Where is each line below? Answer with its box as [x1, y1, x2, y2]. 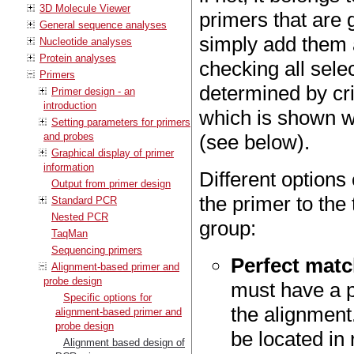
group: [199, 217, 257, 241]
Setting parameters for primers [51, 115, 190, 128]
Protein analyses [40, 51, 116, 64]
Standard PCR [51, 194, 117, 206]
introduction [43, 99, 96, 111]
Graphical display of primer [51, 146, 174, 159]
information [43, 160, 94, 173]
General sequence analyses [40, 18, 167, 31]
